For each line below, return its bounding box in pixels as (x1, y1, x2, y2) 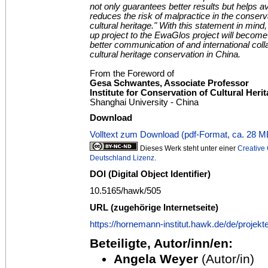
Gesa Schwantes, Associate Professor (90, 78, 249, 89)
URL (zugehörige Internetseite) (90, 203, 218, 213)
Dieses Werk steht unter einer (140, 144, 237, 153)
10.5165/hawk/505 (90, 186, 161, 196)
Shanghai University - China (90, 98, 199, 108)
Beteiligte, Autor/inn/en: (90, 236, 233, 251)
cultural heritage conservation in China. (90, 50, 240, 60)
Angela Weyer (114, 252, 198, 266)
